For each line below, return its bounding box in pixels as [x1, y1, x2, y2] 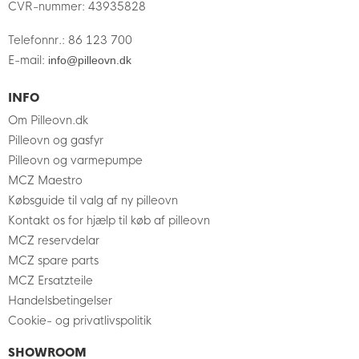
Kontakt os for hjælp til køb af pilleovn [8, 212, 210, 228]
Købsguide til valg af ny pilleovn [8, 192, 178, 208]
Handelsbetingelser [8, 292, 112, 308]
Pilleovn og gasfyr [8, 132, 103, 147]
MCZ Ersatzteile [8, 272, 93, 288]
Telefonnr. [8, 32, 62, 47]
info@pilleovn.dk [48, 53, 131, 67]
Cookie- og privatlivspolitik [8, 313, 151, 328]
